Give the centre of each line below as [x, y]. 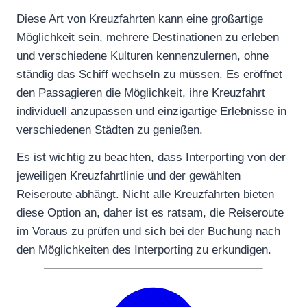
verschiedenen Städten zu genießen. [110, 130]
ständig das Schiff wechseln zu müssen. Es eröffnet [149, 74]
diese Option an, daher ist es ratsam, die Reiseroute [150, 212]
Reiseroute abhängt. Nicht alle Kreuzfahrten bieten [145, 194]
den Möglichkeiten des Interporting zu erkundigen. [144, 249]
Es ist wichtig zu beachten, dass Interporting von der [151, 157]
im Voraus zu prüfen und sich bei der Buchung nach [148, 231]
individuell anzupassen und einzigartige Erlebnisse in [151, 111]
